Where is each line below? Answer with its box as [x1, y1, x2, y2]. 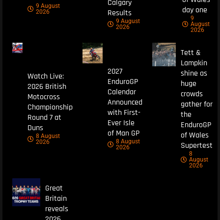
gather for [180, 99, 213, 110]
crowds [180, 89, 203, 100]
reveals [45, 204, 68, 215]
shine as [180, 68, 207, 79]
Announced [108, 97, 143, 108]
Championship [27, 102, 73, 113]
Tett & [180, 48, 201, 58]
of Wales [180, 130, 209, 141]
